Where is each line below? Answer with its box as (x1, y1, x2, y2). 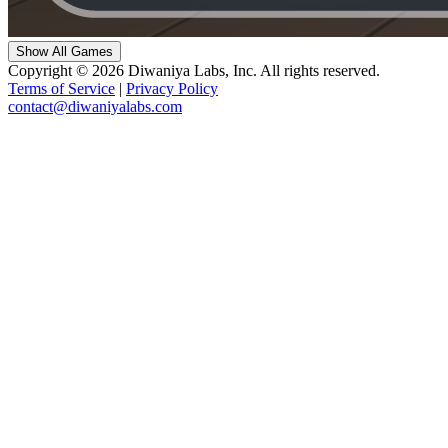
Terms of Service (8, 80, 115, 98)
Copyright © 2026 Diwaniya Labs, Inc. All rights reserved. (8, 62, 380, 80)
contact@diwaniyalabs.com (8, 98, 182, 116)
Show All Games (16, 44, 113, 60)
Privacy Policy (126, 80, 218, 98)
